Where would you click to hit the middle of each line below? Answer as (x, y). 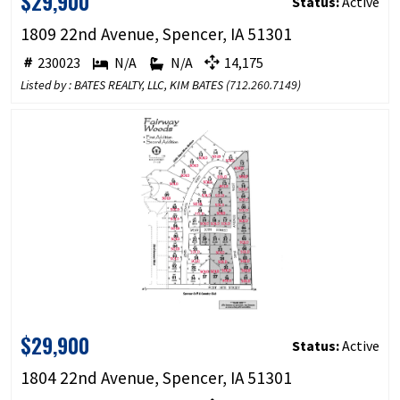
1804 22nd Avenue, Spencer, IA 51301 (156, 377)
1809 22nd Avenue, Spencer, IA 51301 (156, 33)
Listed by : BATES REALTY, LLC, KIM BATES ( (125, 84)
